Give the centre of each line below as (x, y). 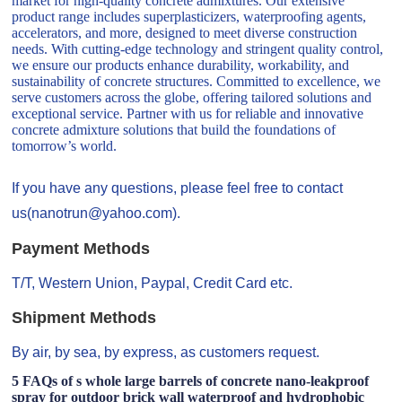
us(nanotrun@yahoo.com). (96, 214)
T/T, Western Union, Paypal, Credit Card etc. (153, 283)
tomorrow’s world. (65, 146)
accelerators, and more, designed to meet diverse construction (185, 33)
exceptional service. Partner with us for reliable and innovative (188, 114)
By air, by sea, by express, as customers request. (166, 353)
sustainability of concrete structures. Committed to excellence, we (197, 82)
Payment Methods (81, 248)
